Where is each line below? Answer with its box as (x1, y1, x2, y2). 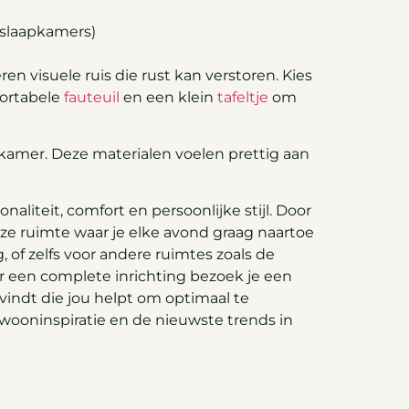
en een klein (120, 88, 217, 106)
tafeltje (217, 88, 268, 106)
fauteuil (64, 88, 120, 106)
